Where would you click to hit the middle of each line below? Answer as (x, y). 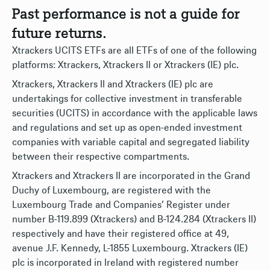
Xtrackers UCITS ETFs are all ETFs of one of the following (134, 51)
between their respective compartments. (101, 157)
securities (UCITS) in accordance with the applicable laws (135, 113)
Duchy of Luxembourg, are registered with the (111, 190)
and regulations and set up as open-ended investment (127, 128)
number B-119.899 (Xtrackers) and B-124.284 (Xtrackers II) (134, 219)
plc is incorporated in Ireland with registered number (125, 263)
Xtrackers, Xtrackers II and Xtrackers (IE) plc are (113, 84)
